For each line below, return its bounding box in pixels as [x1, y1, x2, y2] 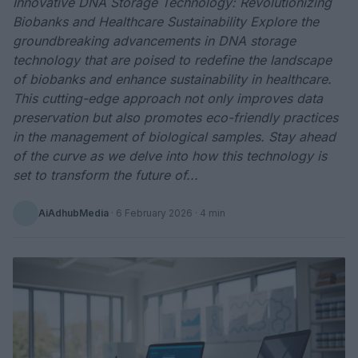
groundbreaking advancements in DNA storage [13, 33, 296, 49]
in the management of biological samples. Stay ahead [13, 129, 336, 145]
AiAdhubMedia [38, 207, 109, 219]
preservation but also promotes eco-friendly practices [13, 109, 338, 125]
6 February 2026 [116, 207, 193, 219]
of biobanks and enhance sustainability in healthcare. [13, 71, 332, 87]
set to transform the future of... [13, 167, 198, 183]
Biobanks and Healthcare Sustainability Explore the [13, 14, 319, 30]
